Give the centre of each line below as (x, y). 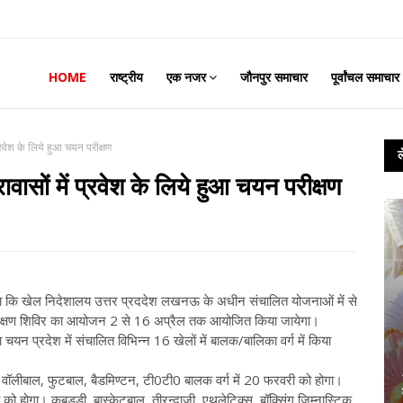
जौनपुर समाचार (274, 77)
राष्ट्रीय (126, 77)
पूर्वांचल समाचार (365, 77)
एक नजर (186, 77)
